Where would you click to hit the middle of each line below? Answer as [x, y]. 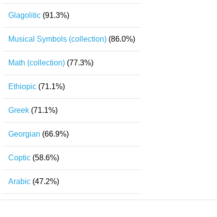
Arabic [19, 181]
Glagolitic [24, 15]
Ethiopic [22, 86]
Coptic [19, 158]
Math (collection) [37, 63]
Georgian [24, 134]
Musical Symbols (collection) [57, 39]
